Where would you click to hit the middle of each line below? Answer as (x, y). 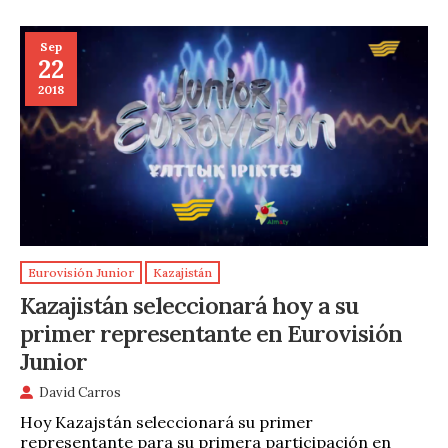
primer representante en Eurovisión (211, 332)
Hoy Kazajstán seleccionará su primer (166, 421)
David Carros (80, 393)
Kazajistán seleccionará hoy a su (189, 304)
